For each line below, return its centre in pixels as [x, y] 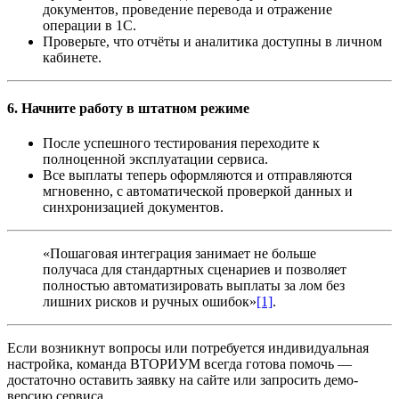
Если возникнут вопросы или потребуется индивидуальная [188, 348]
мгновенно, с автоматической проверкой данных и [198, 191]
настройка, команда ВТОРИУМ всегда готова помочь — [179, 364]
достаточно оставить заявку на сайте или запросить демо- [183, 380]
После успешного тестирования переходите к [181, 143]
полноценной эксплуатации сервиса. [155, 159]
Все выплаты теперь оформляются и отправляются [197, 175]
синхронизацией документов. [133, 208]
